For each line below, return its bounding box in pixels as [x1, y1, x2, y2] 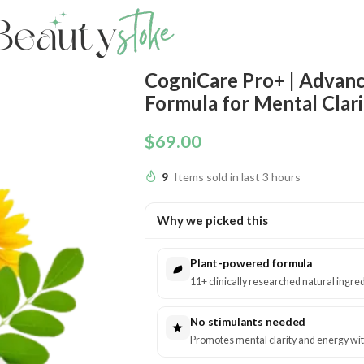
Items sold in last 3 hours [173, 170, 301, 184]
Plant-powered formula [189, 257, 313, 270]
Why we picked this [156, 213, 268, 227]
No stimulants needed [189, 315, 306, 328]
